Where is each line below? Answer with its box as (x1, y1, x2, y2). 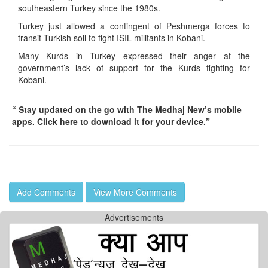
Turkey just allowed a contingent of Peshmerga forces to (18, 20, 250, 32)
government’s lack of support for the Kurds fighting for (18, 62, 250, 74)
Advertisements (105, 211, 163, 224)
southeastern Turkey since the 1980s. (18, 2, 160, 14)
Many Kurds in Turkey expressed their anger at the (18, 50, 250, 62)
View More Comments (93, 186, 177, 199)
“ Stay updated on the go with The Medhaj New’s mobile (12, 103, 242, 116)
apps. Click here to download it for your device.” (12, 115, 210, 128)
